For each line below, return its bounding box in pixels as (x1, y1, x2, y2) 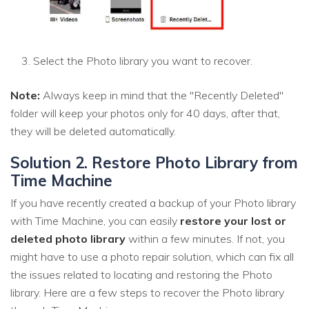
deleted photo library (10, 232, 126, 246)
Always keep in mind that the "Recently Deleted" (40, 88, 283, 102)
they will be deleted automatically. (10, 123, 176, 138)
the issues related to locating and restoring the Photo (10, 268, 272, 282)
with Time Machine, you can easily (10, 214, 180, 228)
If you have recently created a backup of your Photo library (10, 196, 296, 210)
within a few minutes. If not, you (126, 232, 285, 246)
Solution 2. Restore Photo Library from (10, 152, 298, 172)
